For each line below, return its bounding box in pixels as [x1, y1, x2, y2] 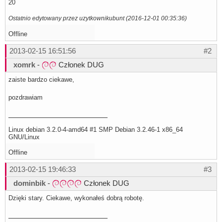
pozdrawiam [8, 94, 43, 102]
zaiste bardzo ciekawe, [8, 76, 76, 84]
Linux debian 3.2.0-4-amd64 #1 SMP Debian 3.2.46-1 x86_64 [8, 126, 183, 134]
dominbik [13, 179, 46, 188]
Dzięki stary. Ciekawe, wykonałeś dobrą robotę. [8, 194, 144, 202]
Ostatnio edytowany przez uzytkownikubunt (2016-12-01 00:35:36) [8, 15, 187, 22]
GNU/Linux [8, 133, 40, 141]
